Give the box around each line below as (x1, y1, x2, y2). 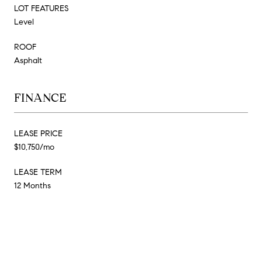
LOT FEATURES (14, 3, 68, 13)
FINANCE (14, 90, 66, 105)
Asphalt (14, 55, 42, 65)
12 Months (14, 180, 51, 191)
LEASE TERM (14, 167, 62, 177)
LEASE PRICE (14, 128, 63, 139)
